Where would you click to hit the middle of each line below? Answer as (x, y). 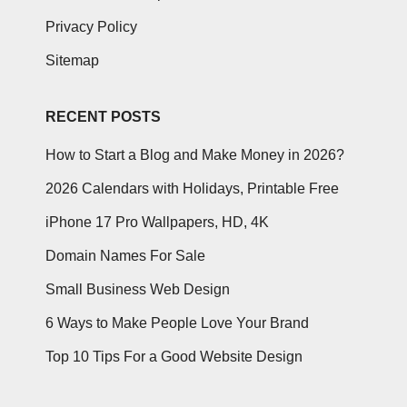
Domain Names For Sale (125, 255)
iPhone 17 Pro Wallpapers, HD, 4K (157, 222)
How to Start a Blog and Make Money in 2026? (195, 154)
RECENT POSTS (103, 116)
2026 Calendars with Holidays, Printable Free (192, 188)
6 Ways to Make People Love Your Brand (177, 323)
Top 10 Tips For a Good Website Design (174, 356)
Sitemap (72, 60)
